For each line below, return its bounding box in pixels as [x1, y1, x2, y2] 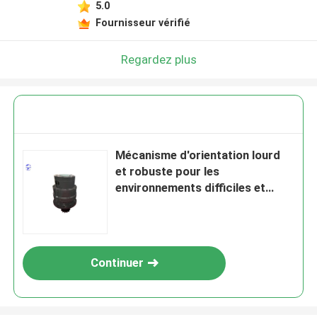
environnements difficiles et [115, 180, 266, 195]
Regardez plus [120, 52, 197, 67]
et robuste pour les [115, 164, 220, 179]
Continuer [90, 255, 144, 270]
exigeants [115, 197, 169, 212]
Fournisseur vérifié [95, 16, 190, 28]
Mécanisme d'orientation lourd [115, 148, 281, 163]
